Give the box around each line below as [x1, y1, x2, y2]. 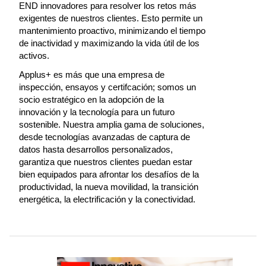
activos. [19, 50, 49, 61]
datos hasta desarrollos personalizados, [19, 144, 173, 154]
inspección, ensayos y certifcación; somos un [19, 82, 196, 92]
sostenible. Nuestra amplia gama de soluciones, [19, 119, 204, 129]
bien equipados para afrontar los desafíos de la [19, 169, 199, 179]
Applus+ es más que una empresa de [19, 69, 164, 80]
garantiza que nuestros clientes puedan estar [19, 157, 192, 167]
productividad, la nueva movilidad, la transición [19, 182, 198, 192]
